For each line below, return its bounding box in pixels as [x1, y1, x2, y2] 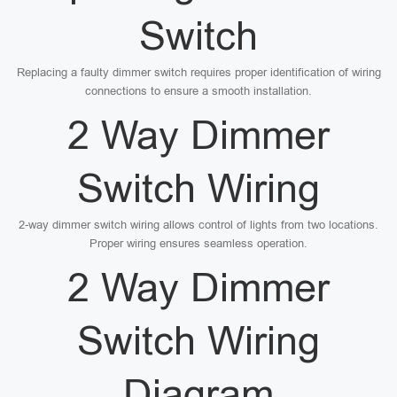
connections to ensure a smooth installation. [85, 84, 312, 97]
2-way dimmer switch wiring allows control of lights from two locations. [19, 218, 378, 231]
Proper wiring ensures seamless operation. [90, 237, 307, 250]
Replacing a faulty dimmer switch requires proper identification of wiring [16, 66, 381, 79]
